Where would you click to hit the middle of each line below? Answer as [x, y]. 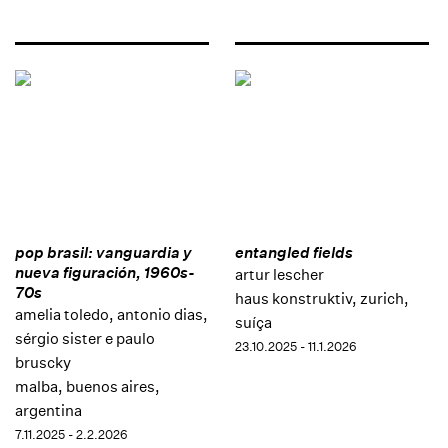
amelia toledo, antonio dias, [111, 314]
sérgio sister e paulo [85, 338]
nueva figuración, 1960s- [105, 272]
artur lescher [279, 274]
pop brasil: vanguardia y [103, 252]
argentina [48, 410]
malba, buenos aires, [87, 386]
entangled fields [293, 252]
